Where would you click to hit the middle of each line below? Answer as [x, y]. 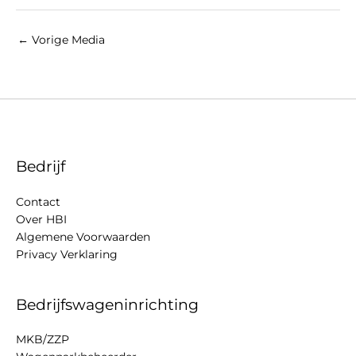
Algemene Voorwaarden [83, 236]
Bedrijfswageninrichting [107, 304]
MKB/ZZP [43, 340]
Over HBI [41, 219]
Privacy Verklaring [67, 254]
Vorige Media [67, 39]
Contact [38, 201]
